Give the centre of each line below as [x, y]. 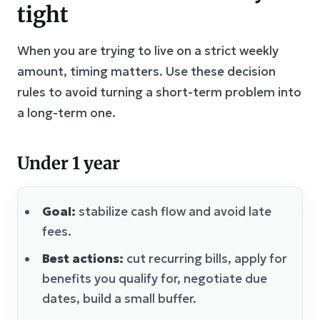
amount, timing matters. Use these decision [146, 72]
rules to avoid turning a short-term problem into [159, 92]
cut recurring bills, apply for [205, 259]
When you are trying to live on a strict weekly [148, 51]
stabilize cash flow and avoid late [174, 212]
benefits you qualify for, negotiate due [155, 279]
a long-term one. [66, 113]
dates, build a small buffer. [119, 299]
